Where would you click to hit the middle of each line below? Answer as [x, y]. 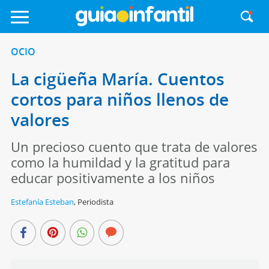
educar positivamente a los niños [113, 178]
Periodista [95, 202]
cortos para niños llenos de [119, 99]
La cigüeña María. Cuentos [117, 79]
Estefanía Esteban [42, 202]
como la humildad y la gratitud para [120, 162]
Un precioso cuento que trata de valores [134, 147]
